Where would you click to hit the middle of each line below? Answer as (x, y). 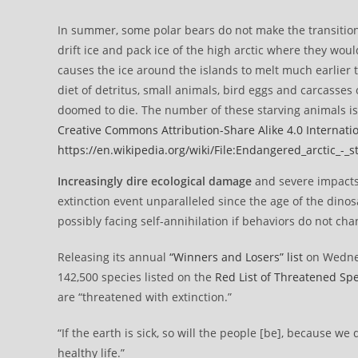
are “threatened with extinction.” (145, 297)
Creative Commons (108, 130)
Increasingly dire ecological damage (155, 181)
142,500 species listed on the (136, 277)
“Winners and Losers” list (236, 257)
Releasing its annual (113, 257)
